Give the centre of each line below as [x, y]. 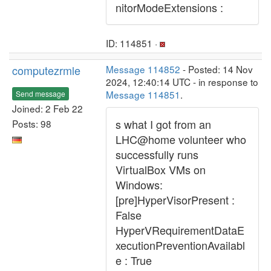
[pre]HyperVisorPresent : [175, 200]
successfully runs [157, 154]
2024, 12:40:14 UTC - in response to [182, 82]
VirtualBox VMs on [161, 169]
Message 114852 [143, 69]
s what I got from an [163, 124]
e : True [134, 260]
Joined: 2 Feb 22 [47, 108]
